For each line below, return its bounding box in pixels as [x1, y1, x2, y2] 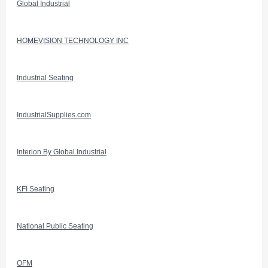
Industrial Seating [17, 74, 74, 82]
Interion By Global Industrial [17, 148, 106, 156]
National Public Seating [17, 222, 93, 230]
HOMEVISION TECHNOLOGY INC [17, 36, 129, 45]
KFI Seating [17, 185, 54, 193]
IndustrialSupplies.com [17, 111, 91, 119]
